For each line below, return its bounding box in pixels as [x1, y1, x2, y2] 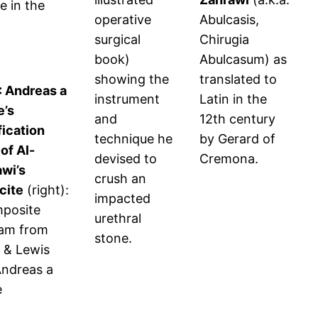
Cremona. [199, 151, 258, 167]
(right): [23, 182, 69, 198]
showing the [94, 72, 169, 87]
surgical [94, 32, 141, 48]
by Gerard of [199, 131, 275, 147]
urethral [94, 211, 141, 226]
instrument [94, 92, 160, 107]
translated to [199, 72, 277, 87]
